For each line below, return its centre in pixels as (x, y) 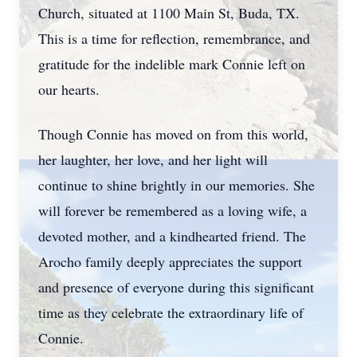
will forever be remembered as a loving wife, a (173, 210)
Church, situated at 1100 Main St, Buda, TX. (169, 13)
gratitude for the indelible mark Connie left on (172, 64)
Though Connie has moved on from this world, (173, 134)
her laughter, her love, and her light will (153, 159)
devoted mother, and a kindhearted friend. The (172, 236)
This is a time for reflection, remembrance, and (174, 38)
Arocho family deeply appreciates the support (170, 261)
